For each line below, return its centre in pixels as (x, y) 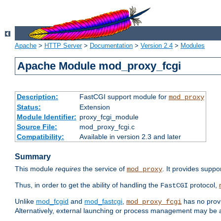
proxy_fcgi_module (109, 117)
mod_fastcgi (103, 202)
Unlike (25, 202)
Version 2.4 (157, 46)
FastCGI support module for (124, 97)
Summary (33, 157)
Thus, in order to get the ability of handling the (88, 185)
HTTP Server (63, 46)
